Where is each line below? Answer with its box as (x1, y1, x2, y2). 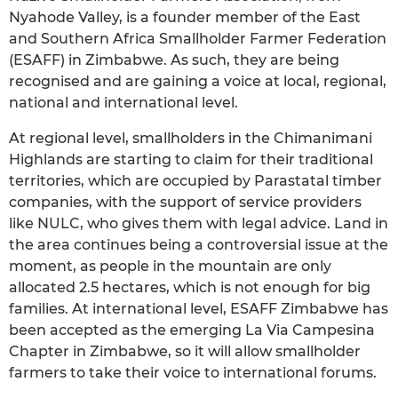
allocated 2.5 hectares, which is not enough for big (9, 278, 370, 296)
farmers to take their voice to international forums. (9, 363, 377, 381)
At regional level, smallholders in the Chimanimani (9, 129, 372, 147)
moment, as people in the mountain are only (9, 257, 331, 275)
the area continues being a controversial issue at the (9, 235, 388, 253)
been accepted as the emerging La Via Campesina (9, 321, 375, 338)
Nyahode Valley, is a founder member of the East (9, 8, 361, 26)
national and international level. (9, 93, 238, 111)
